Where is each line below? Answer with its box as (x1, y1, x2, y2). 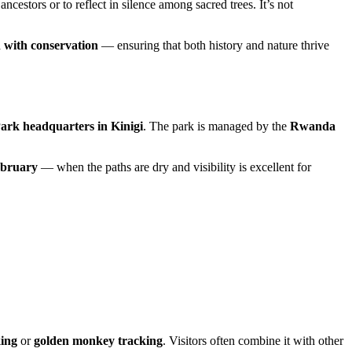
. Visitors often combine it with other (163, 334, 343, 348)
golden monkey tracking (34, 334, 163, 348)
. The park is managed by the (143, 119, 290, 133)
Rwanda (290, 119, 335, 133)
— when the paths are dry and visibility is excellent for (38, 159, 311, 174)
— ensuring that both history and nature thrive (98, 38, 329, 52)
